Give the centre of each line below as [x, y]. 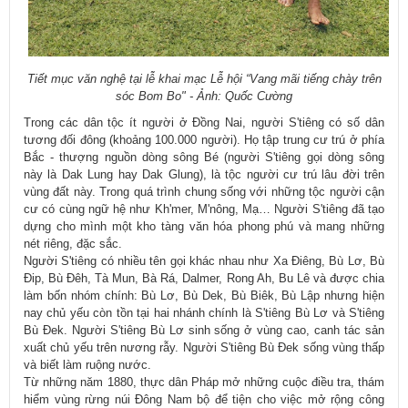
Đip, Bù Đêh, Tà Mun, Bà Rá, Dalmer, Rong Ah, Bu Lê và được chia [204, 279]
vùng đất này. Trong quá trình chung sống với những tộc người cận [204, 192]
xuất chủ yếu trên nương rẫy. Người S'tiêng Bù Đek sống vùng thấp [204, 348]
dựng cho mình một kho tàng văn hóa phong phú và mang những [204, 227]
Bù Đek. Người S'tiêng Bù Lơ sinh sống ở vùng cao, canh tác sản [204, 331]
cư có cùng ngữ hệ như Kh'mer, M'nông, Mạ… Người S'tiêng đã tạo [204, 209]
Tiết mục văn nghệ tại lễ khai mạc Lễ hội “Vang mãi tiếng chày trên [204, 79]
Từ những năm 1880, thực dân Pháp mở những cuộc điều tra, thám [204, 382]
